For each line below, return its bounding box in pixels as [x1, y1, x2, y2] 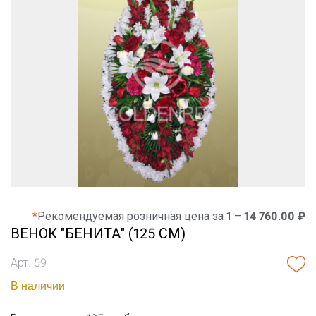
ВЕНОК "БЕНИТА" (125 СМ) [11, 225, 186, 242]
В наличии [11, 277, 65, 293]
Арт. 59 [11, 256, 47, 269]
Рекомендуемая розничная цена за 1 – [37, 209, 244, 223]
